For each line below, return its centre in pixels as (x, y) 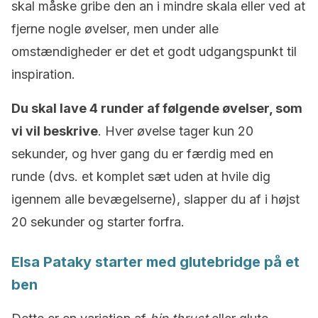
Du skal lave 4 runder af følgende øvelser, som (157, 108)
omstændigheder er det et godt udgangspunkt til (154, 51)
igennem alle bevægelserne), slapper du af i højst (155, 199)
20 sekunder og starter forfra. (98, 222)
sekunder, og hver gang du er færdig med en (142, 154)
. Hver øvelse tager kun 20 (176, 131)
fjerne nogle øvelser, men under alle (115, 29)
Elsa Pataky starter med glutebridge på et (155, 262)
